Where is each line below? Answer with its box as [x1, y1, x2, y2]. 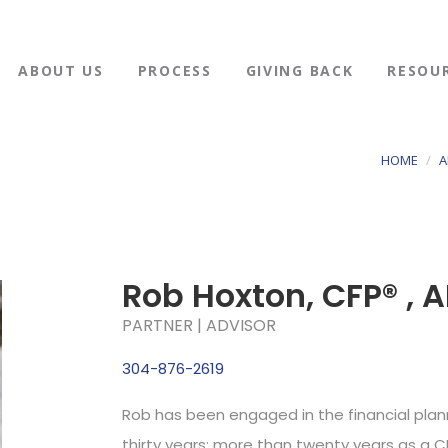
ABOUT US [18, 61, 104, 81]
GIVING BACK [245, 61, 354, 81]
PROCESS [137, 61, 212, 81]
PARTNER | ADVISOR [122, 314, 276, 338]
